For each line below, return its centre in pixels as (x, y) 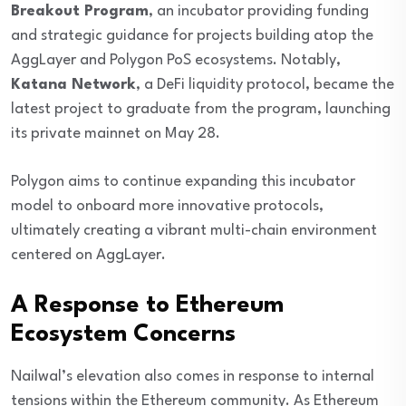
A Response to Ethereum (147, 306)
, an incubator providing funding (259, 12)
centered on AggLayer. (88, 256)
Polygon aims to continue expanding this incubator (183, 182)
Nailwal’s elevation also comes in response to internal (193, 377)
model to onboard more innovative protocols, (167, 207)
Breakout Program (80, 12)
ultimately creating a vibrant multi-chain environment (194, 231)
